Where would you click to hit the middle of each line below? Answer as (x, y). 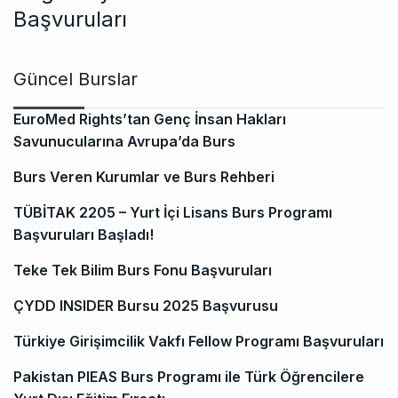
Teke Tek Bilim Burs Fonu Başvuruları (143, 271)
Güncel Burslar (76, 80)
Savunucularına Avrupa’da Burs (124, 142)
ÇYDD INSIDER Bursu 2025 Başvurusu (146, 306)
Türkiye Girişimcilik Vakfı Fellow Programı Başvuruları (199, 342)
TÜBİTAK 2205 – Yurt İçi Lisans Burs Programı (173, 213)
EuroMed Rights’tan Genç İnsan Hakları (150, 119)
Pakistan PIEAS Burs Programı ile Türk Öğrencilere (189, 377)
